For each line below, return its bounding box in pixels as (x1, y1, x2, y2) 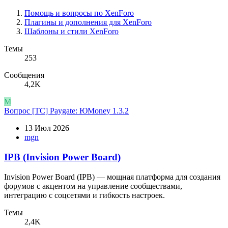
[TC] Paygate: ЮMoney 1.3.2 (32, 106, 129, 116)
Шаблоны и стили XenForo (24, 27, 119, 36)
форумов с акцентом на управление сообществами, (4, 181, 182, 190)
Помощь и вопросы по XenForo (24, 9, 134, 18)
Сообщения (4, 71, 44, 80)
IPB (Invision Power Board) (4, 152, 121, 163)
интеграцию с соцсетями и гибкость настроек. (4, 190, 165, 199)
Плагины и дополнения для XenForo (24, 18, 152, 27)
